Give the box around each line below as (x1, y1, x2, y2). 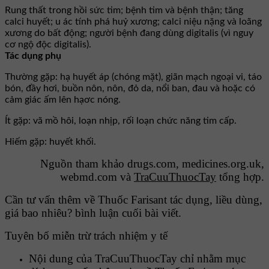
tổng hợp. (216, 171, 264, 184)
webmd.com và (60, 171, 134, 184)
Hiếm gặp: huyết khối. (5, 137, 96, 147)
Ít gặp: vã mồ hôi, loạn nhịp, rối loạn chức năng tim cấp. (5, 116, 237, 126)
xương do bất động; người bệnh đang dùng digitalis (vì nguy (5, 28, 253, 38)
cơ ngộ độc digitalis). (5, 40, 91, 50)
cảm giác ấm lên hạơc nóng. (5, 95, 121, 105)
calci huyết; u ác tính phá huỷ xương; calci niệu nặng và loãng (5, 17, 262, 27)
